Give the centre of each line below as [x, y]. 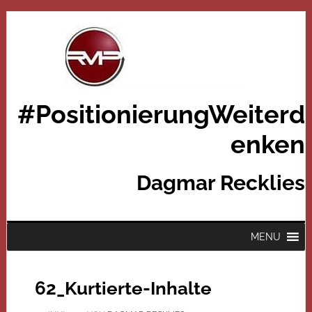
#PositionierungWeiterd [162, 114]
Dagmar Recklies [221, 183]
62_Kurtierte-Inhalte [123, 288]
